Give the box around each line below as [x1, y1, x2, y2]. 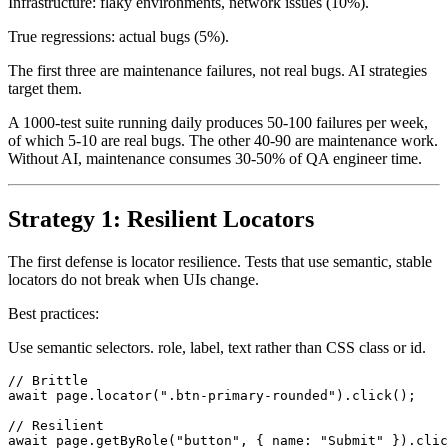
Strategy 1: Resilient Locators [8, 229, 314, 256]
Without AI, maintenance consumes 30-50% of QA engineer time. [8, 173, 422, 191]
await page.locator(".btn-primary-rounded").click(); [8, 411, 416, 427]
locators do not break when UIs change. [8, 294, 259, 312]
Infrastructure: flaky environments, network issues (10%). [8, 17, 369, 35]
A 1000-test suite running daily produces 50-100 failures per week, [8, 137, 428, 155]
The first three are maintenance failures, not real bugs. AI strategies [8, 85, 427, 103]
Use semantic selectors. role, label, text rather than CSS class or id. [8, 362, 426, 380]
